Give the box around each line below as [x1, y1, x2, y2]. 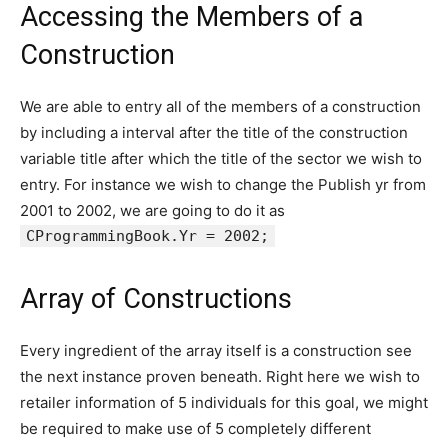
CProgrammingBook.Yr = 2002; [26, 227, 269, 246]
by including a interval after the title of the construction [20, 123, 408, 143]
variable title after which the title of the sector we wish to [20, 149, 422, 169]
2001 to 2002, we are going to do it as [20, 201, 285, 221]
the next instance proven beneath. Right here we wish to [20, 367, 420, 387]
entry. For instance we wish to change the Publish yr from [20, 175, 426, 195]
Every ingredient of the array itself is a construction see [20, 341, 412, 361]
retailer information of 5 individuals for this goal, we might [20, 393, 428, 413]
